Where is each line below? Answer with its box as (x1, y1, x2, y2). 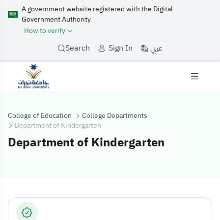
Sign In (109, 42, 133, 55)
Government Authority (22, 14, 91, 25)
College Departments (82, 110, 147, 121)
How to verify (24, 26, 65, 36)
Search (65, 42, 90, 55)
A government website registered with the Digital (22, 4, 173, 14)
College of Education (8, 110, 72, 121)
